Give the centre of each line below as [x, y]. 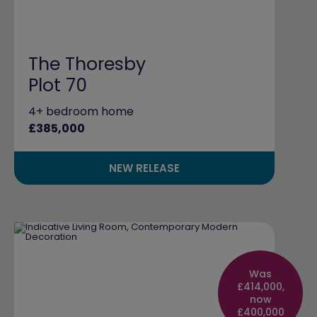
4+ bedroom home [81, 111]
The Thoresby [87, 64]
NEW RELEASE [144, 168]
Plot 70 [58, 85]
